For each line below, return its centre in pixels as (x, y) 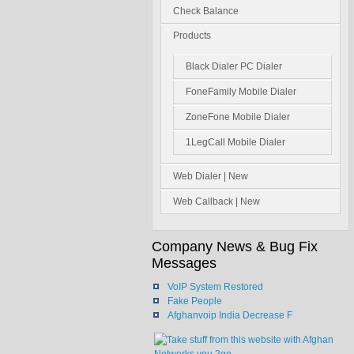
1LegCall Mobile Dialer (235, 142)
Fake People (195, 301)
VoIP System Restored (215, 287)
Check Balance (206, 11)
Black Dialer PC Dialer (234, 66)
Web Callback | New (217, 201)
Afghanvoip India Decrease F (230, 315)
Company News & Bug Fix (235, 247)
